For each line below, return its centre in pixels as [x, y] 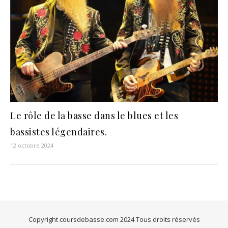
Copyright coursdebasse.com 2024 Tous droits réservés [114, 220]
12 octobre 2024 [32, 146]
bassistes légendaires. [59, 132]
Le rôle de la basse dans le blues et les [94, 116]
